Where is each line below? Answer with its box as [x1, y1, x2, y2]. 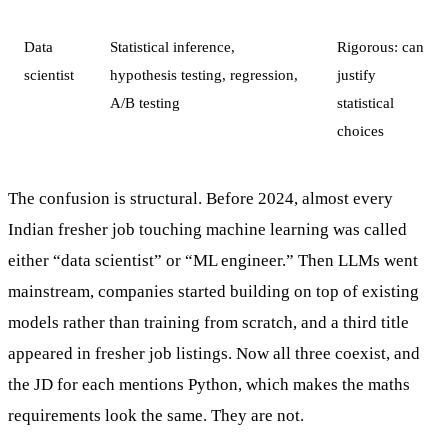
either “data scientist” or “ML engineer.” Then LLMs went [8, 251, 418, 271]
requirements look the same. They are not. [8, 406, 304, 426]
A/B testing [110, 93, 180, 111]
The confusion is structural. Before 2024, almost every [8, 189, 393, 209]
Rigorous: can [337, 37, 424, 55]
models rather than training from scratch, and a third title [8, 313, 409, 333]
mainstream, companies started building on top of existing [8, 282, 419, 302]
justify [337, 65, 376, 83]
